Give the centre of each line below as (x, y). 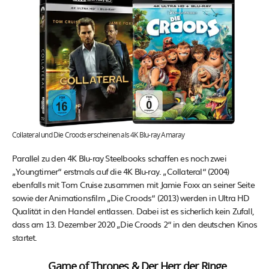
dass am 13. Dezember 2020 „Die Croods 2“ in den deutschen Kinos (135, 224)
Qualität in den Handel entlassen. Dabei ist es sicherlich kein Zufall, (133, 211)
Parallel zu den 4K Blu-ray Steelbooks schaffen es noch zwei (119, 158)
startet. (25, 237)
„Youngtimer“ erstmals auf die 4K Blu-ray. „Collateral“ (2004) (121, 171)
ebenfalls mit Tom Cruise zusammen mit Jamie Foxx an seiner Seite (133, 185)
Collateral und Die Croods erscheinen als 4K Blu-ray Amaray (98, 135)
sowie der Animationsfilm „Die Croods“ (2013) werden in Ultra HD (131, 198)
